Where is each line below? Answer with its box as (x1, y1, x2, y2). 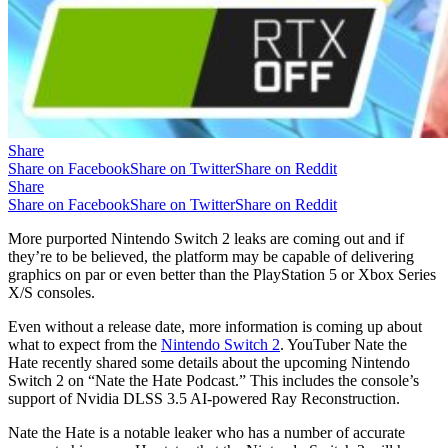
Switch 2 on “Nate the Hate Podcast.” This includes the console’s (8, 371, 419, 389)
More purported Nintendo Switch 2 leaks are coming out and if (8, 229, 404, 247)
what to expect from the (8, 335, 161, 353)
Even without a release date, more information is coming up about (8, 317, 422, 335)
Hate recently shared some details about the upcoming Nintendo (8, 353, 410, 371)
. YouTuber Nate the (280, 335, 407, 353)
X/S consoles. (8, 283, 95, 301)
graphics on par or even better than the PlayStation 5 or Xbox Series (8, 265, 436, 283)
